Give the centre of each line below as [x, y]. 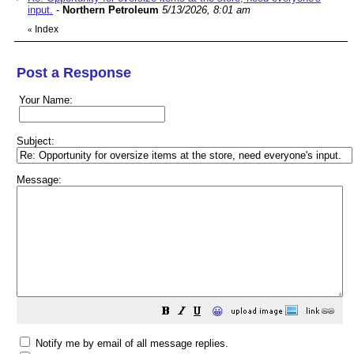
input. [40, 9]
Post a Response [74, 72]
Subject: [36, 141]
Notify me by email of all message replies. [130, 343]
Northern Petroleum [111, 9]
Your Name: [46, 100]
